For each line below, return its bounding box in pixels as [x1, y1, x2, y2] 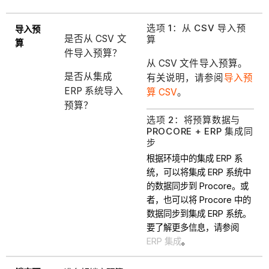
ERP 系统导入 [64, 85, 124, 97]
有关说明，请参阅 [146, 71, 224, 83]
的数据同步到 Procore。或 [146, 180, 249, 191]
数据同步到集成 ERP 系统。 [146, 208, 251, 219]
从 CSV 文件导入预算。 [146, 57, 248, 69]
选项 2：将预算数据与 [146, 113, 241, 125]
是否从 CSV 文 [64, 32, 127, 44]
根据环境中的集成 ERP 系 [146, 153, 243, 163]
